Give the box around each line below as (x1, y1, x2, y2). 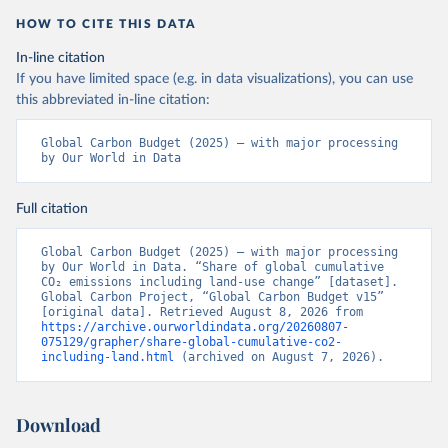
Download (16, 413, 101, 437)
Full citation (16, 202, 88, 216)
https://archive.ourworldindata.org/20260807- (41, 320, 349, 334)
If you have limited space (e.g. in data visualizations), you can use (16, 72, 413, 86)
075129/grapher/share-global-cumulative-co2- (41, 335, 342, 349)
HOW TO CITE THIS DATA (16, 18, 197, 30)
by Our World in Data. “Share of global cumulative (41, 260, 384, 274)
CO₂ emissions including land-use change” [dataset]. (41, 275, 398, 289)
